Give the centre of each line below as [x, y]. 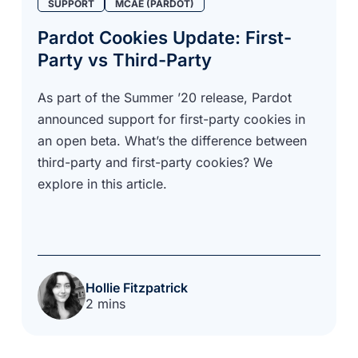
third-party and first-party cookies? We [155, 162]
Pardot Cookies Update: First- [165, 37]
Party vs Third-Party [125, 60]
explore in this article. [103, 183]
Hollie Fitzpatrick [137, 287]
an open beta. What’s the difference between [173, 140]
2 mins [106, 303]
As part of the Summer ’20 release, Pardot [165, 97]
